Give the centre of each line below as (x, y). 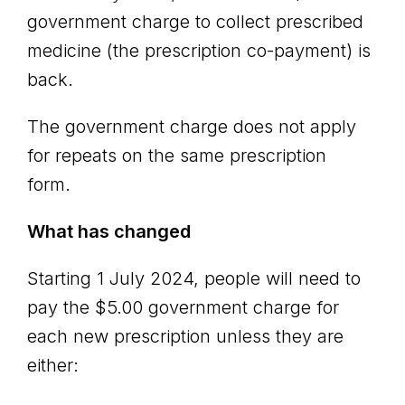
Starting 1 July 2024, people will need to (194, 278)
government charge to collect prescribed (195, 22)
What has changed (111, 231)
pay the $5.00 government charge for (183, 307)
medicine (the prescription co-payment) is (199, 51)
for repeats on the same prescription (177, 155)
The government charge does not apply (192, 127)
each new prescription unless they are (185, 336)
